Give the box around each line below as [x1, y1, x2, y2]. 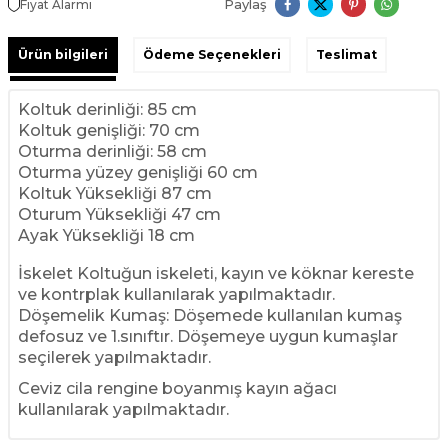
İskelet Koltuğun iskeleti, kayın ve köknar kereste [18, 263, 414, 283]
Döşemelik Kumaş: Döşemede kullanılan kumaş [18, 305, 402, 325]
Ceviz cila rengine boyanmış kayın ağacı [18, 378, 337, 398]
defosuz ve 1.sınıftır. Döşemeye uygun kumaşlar [18, 326, 398, 346]
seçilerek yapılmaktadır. [18, 347, 211, 367]
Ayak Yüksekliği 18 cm [18, 225, 195, 245]
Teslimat [316, 46, 377, 62]
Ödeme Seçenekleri [143, 46, 281, 62]
